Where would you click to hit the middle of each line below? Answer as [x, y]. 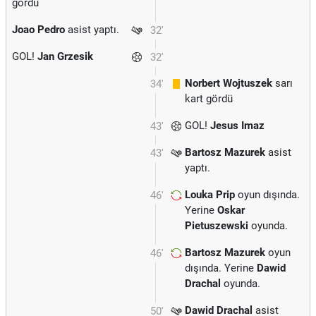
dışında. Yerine [221, 268]
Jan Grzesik [65, 56]
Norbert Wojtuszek [229, 83]
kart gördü [209, 99]
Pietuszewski [217, 226]
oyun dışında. [267, 195]
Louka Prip [210, 195]
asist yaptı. [92, 30]
